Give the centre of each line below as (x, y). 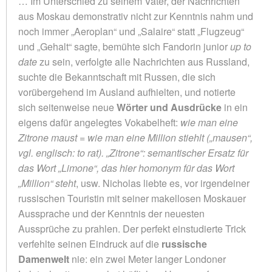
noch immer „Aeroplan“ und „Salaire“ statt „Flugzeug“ (131, 31)
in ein (235, 107)
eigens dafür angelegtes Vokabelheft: (99, 122)
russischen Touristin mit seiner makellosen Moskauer (132, 198)
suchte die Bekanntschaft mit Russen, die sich (117, 76)
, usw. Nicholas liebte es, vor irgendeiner (163, 183)
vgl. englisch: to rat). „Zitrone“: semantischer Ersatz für (133, 152)
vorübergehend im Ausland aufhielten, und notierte (127, 92)
